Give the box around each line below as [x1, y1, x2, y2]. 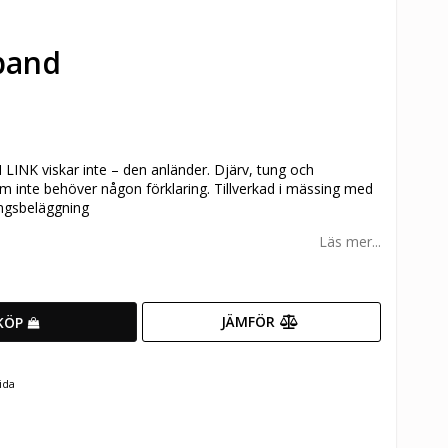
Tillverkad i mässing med [209, 178, 373, 198]
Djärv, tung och [213, 159, 314, 179]
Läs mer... [319, 231, 381, 251]
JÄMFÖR [220, 312, 275, 332]
